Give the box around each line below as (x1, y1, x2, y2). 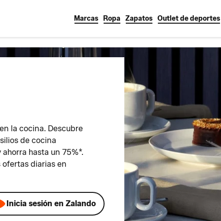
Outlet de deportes (157, 14, 220, 23)
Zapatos (125, 14, 152, 23)
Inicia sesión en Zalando (6, 199, 96, 208)
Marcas (74, 14, 98, 23)
